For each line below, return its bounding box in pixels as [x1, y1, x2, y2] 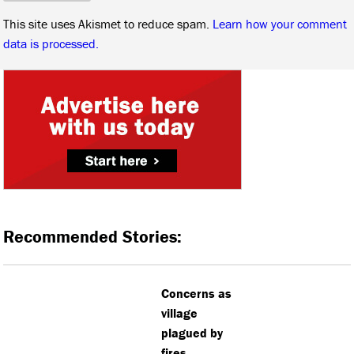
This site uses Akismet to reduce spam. [3, 15, 213, 32]
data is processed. [3, 35, 100, 51]
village [161, 304, 198, 321]
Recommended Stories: [3, 226, 183, 248]
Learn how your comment [213, 15, 348, 32]
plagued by [161, 324, 224, 341]
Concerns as [161, 284, 232, 301]
